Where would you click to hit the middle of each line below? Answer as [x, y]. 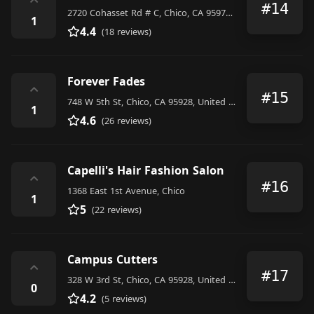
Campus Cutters [112, 259]
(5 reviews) [124, 298]
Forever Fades [106, 81]
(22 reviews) [117, 209]
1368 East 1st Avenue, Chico [126, 190]
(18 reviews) [127, 31]
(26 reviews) [127, 120]
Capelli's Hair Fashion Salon [146, 170]
